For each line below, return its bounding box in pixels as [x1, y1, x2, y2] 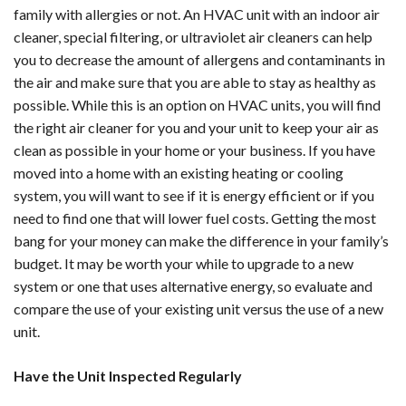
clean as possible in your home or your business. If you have [14, 140, 375, 159]
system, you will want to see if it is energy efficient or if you [14, 186, 374, 204]
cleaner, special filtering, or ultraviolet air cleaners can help [14, 27, 372, 45]
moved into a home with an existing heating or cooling [14, 163, 343, 181]
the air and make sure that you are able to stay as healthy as [14, 72, 376, 91]
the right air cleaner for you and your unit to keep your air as [14, 118, 379, 136]
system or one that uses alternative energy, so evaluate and [14, 276, 372, 295]
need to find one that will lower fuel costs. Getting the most [14, 208, 376, 227]
